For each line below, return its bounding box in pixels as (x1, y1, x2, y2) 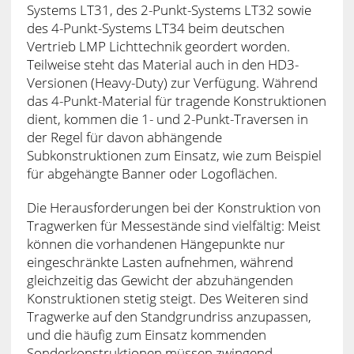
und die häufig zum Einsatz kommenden (26, 325, 266, 344)
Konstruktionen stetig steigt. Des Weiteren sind (26, 288, 308, 307)
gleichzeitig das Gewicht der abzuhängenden (26, 270, 293, 289)
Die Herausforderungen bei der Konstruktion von (26, 198, 321, 217)
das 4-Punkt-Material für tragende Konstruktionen (26, 91, 326, 110)
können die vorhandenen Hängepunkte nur (26, 234, 285, 253)
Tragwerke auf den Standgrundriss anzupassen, (26, 307, 311, 326)
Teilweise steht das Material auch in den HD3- (26, 55, 299, 73)
